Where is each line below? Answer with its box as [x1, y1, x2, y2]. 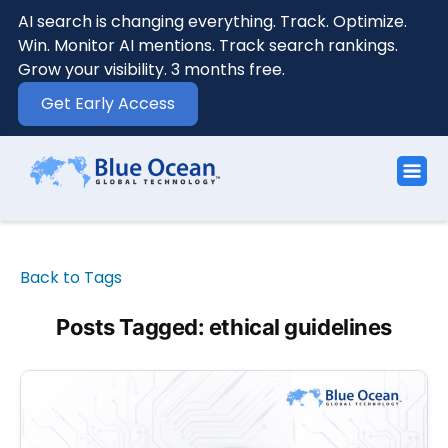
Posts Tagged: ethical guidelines [56, 314, 392, 340]
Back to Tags [20, 266, 122, 289]
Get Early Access [40, 92, 175, 115]
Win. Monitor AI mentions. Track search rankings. [17, 34, 398, 57]
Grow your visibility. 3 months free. [17, 58, 285, 81]
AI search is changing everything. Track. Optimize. [17, 10, 407, 33]
